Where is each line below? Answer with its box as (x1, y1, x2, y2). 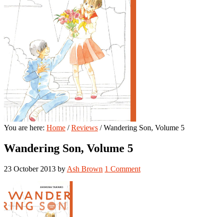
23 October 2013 (4, 164, 56, 173)
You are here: (4, 124, 46, 132)
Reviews (71, 124, 98, 132)
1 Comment (105, 164, 140, 173)
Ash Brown (67, 164, 103, 173)
